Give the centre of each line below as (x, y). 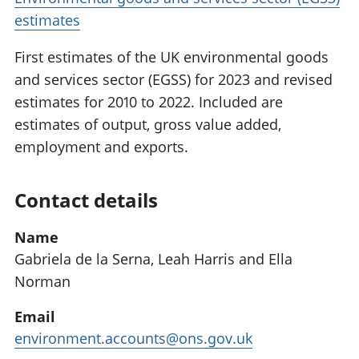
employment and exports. (101, 147)
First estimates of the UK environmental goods (171, 57)
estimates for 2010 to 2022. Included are (149, 102)
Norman (42, 282)
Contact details (86, 200)
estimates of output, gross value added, (148, 125)
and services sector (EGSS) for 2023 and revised (173, 80)
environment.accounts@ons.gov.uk (133, 339)
